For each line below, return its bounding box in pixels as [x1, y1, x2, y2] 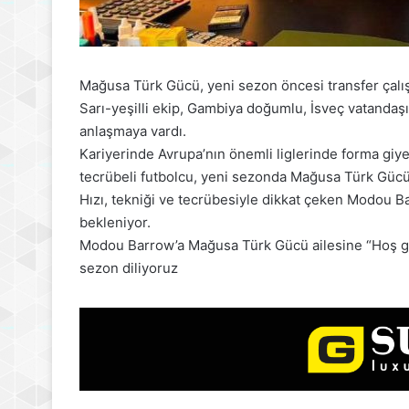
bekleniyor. [79, 213, 151, 231]
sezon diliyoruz [79, 258, 178, 277]
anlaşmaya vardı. [79, 121, 186, 140]
